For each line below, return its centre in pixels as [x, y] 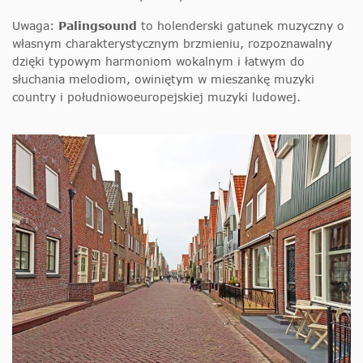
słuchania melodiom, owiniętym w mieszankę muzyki [163, 79]
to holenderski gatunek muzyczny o [241, 25]
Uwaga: [35, 25]
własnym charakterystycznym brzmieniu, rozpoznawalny [172, 43]
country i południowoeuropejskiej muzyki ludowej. [156, 96]
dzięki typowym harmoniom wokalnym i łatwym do [158, 61]
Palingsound [98, 25]
